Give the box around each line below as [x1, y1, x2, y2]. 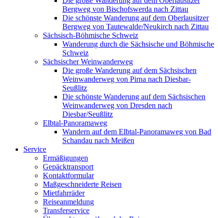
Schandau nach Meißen [62, 136, 134, 145]
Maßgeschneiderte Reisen [43, 180, 122, 188]
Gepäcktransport [43, 162, 93, 171]
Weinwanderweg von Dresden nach [62, 101, 172, 109]
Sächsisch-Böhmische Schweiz [43, 31, 138, 39]
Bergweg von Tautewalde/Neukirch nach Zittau [62, 22, 209, 31]
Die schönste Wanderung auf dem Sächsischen [62, 92, 205, 101]
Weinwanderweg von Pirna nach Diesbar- [62, 74, 191, 83]
